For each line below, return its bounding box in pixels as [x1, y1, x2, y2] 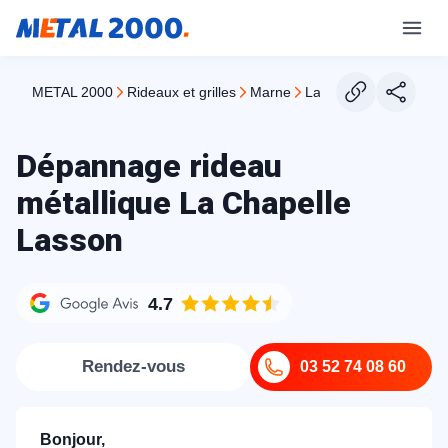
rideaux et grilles [137, 84, 236, 100]
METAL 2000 [44, 84, 113, 100]
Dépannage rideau [16, 147, 282, 185]
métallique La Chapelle [16, 184, 351, 222]
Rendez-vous [81, 357, 185, 376]
